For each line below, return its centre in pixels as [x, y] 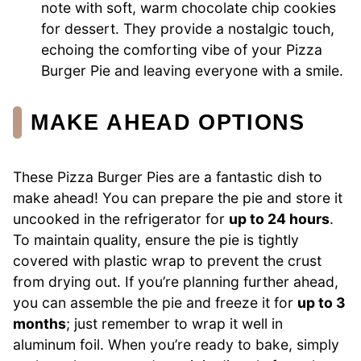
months [39, 323]
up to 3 [322, 302]
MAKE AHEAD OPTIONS [168, 122]
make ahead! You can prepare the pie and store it [178, 197]
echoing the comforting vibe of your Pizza [182, 49]
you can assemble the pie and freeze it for [155, 302]
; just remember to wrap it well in [174, 323]
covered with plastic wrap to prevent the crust [167, 260]
